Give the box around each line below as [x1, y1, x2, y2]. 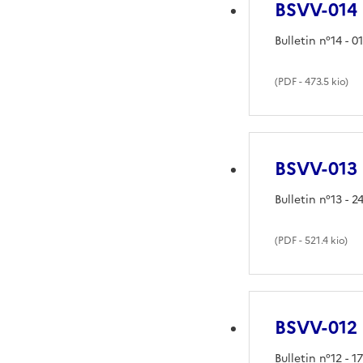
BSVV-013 [275, 155, 358, 182]
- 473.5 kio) [297, 74, 349, 89]
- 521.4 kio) [297, 233, 348, 248]
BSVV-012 [275, 314, 358, 341]
